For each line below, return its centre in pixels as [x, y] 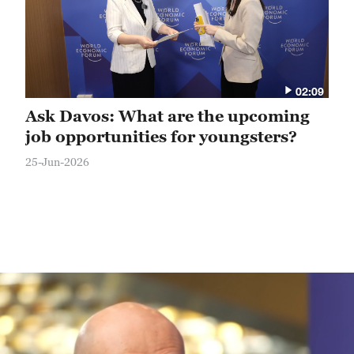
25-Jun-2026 [57, 162]
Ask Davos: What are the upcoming [168, 116]
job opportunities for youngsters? [161, 137]
